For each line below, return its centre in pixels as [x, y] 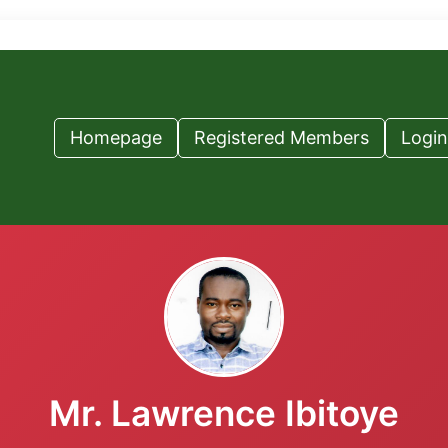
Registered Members [281, 137]
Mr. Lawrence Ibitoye [224, 414]
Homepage [116, 137]
